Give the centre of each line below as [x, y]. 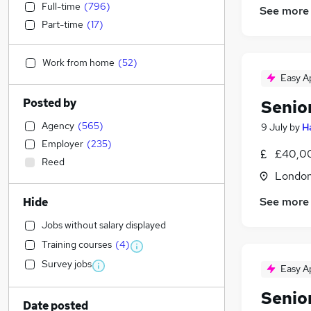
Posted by [50, 103]
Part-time [62, 24]
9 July [274, 127]
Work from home [78, 62]
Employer [62, 144]
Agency [58, 126]
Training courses [77, 244]
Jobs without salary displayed [104, 225]
